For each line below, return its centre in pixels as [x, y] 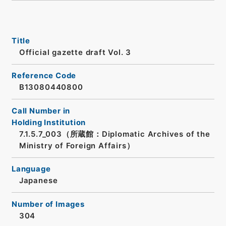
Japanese [38, 181]
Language [31, 169]
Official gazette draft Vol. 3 [75, 52]
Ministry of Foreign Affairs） [77, 146]
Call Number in [41, 111]
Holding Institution [49, 122]
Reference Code [44, 76]
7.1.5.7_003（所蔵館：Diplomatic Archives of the [115, 134]
